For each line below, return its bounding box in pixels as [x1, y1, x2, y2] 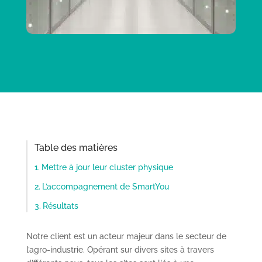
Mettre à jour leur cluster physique [41, 162, 173, 172]
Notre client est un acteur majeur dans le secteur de [26, 231, 226, 241]
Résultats [42, 201, 78, 211]
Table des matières [34, 142, 118, 153]
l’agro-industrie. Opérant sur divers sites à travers [26, 244, 214, 254]
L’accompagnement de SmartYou [42, 181, 169, 191]
